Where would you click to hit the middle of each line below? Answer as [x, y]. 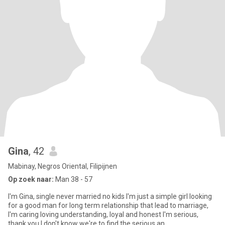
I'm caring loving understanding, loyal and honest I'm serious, [103, 214]
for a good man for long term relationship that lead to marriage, [108, 205]
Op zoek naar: [31, 179]
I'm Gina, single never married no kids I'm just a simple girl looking [110, 196]
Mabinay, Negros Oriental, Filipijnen [63, 166]
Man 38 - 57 [73, 179]
